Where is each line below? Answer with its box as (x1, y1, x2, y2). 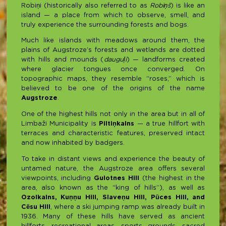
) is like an (170, 3, 205, 9)
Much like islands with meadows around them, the (21, 38, 205, 44)
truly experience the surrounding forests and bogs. (21, 22, 189, 28)
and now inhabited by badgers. (21, 140, 125, 146)
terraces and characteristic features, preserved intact (21, 131, 205, 137)
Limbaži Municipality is (21, 121, 99, 127)
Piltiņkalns (99, 121, 135, 127)
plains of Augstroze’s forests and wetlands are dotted (21, 47, 205, 53)
